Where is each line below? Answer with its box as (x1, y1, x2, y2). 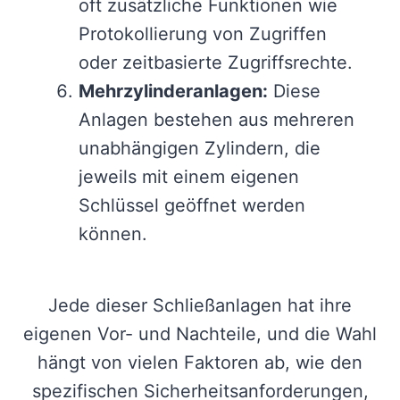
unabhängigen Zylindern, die (79, 137, 321, 160)
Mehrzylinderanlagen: (79, 80, 268, 103)
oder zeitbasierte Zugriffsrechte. (79, 52, 353, 74)
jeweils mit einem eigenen (79, 166, 299, 188)
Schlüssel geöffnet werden (79, 195, 305, 217)
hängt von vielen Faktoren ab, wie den (37, 352, 362, 374)
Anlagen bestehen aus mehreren (79, 109, 354, 131)
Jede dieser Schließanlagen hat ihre (48, 295, 352, 317)
